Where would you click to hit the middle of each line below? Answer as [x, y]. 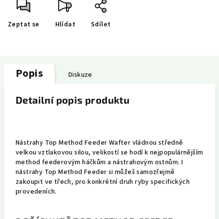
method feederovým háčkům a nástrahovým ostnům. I [99, 162]
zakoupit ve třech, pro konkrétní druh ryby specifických [103, 182]
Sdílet [101, 24]
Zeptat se [24, 24]
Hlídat [65, 24]
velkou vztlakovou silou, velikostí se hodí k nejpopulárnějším [109, 153]
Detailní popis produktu [73, 100]
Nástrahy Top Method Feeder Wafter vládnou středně [99, 143]
